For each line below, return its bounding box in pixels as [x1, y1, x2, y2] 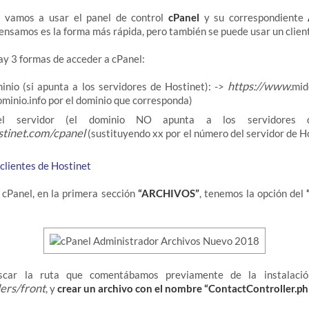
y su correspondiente [203, 11, 303, 24]
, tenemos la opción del [199, 187, 306, 200]
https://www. [228, 79, 292, 94]
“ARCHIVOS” [137, 187, 199, 200]
